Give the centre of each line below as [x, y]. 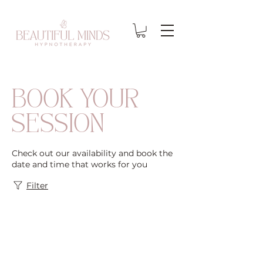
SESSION [58, 126]
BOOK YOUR [75, 101]
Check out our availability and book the [92, 153]
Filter [37, 185]
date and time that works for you [80, 164]
